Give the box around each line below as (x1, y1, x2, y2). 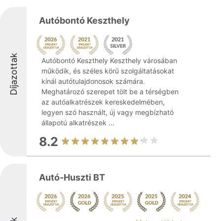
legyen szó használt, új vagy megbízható (41, 108, 174, 116)
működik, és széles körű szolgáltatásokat (41, 67, 174, 75)
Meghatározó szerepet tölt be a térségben (41, 87, 179, 96)
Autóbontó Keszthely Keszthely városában (41, 56, 177, 65)
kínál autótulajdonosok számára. (41, 77, 145, 85)
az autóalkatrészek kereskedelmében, (41, 98, 165, 106)
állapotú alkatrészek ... (41, 118, 114, 127)
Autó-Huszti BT (39, 172, 105, 183)
